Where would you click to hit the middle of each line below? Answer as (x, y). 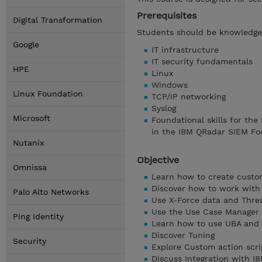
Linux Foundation (48, 94)
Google (26, 44)
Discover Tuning (183, 235)
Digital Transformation (58, 20)
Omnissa (30, 167)
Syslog (164, 108)
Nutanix (28, 143)
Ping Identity (38, 216)
